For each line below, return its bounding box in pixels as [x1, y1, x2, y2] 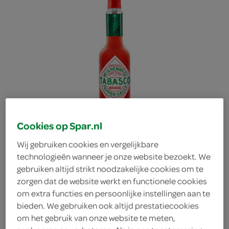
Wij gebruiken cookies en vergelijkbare [17, 139, 159, 150]
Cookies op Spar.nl [17, 119, 103, 133]
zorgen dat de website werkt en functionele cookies [17, 175, 208, 187]
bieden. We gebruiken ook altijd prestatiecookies [17, 200, 199, 211]
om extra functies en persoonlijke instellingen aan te [17, 188, 211, 199]
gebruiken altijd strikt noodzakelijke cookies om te [17, 163, 204, 174]
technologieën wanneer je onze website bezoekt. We [17, 151, 211, 162]
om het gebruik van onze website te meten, [17, 212, 176, 223]
